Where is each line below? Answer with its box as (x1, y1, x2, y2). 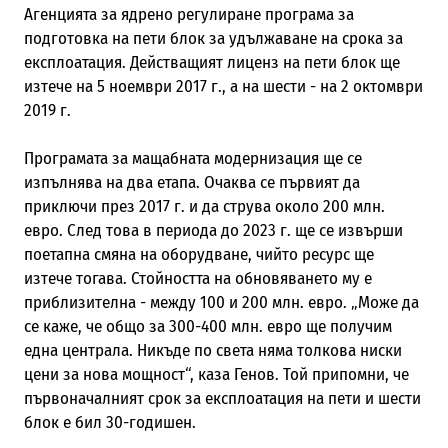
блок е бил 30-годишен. (23, 411, 196, 433)
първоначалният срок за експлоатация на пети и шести (23, 387, 421, 409)
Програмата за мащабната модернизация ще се (23, 147, 362, 169)
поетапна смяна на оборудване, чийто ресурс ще (23, 243, 374, 265)
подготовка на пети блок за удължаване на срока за (23, 27, 403, 49)
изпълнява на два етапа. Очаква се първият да (23, 171, 360, 193)
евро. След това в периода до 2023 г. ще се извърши (23, 219, 403, 241)
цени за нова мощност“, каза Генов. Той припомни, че (23, 363, 409, 385)
